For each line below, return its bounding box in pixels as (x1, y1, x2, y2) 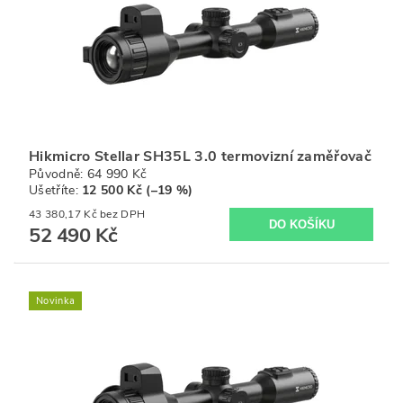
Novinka (36, 294, 76, 309)
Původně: (29, 166, 87, 184)
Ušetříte (29, 182, 76, 200)
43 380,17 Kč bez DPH (100, 207, 146, 222)
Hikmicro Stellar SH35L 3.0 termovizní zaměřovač (29, 147, 372, 167)
